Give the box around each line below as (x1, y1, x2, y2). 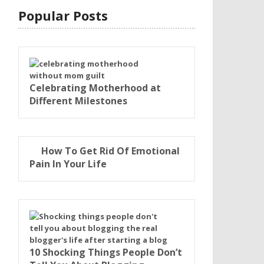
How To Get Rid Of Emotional (41, 144, 180, 157)
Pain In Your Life (29, 157, 107, 170)
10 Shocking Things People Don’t (29, 246, 182, 259)
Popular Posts (18, 6, 108, 24)
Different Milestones (29, 94, 127, 107)
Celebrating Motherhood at (29, 81, 161, 94)
